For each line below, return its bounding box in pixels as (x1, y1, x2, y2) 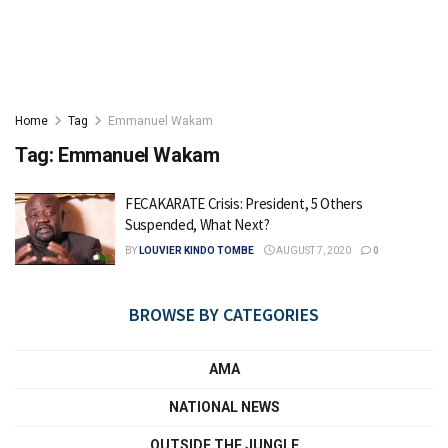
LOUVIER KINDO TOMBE (139, 245, 254, 256)
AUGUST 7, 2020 (274, 245, 351, 256)
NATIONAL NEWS (168, 398, 280, 415)
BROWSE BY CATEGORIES (129, 302, 319, 326)
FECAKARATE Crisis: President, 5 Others (125, 194, 363, 213)
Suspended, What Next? (125, 215, 270, 234)
